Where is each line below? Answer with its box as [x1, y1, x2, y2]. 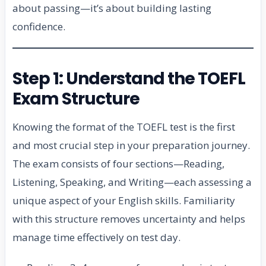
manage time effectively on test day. [12, 230, 180, 245]
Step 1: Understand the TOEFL [12, 67, 245, 91]
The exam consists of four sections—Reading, [12, 157, 224, 171]
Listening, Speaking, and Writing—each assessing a [12, 175, 252, 189]
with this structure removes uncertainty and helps [12, 212, 245, 226]
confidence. [12, 20, 65, 34]
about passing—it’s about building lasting [12, 1, 211, 15]
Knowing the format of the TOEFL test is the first [12, 120, 235, 134]
